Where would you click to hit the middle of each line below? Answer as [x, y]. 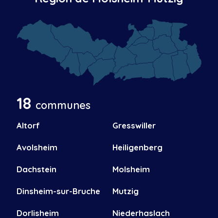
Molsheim [131, 169]
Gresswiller [134, 126]
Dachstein [36, 169]
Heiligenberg [137, 147]
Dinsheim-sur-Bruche [58, 191]
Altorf [28, 126]
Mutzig [125, 191]
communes [63, 105]
